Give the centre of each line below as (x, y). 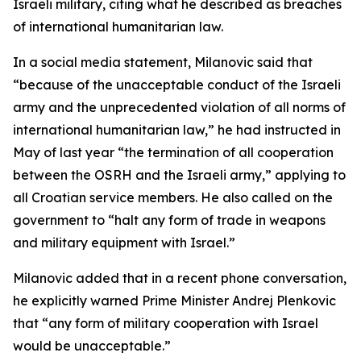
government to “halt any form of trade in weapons (169, 220)
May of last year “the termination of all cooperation (173, 152)
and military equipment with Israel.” (124, 243)
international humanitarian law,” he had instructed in (177, 130)
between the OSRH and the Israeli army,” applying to (179, 175)
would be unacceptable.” (92, 346)
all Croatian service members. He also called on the (173, 197)
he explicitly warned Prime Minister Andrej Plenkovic (174, 301)
